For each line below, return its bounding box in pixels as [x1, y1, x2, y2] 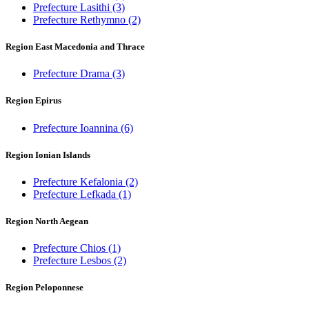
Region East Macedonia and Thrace [6, 41, 145, 52]
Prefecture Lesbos [33, 255, 114, 267]
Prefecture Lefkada [33, 188, 119, 200]
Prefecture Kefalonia [33, 175, 126, 188]
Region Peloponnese [6, 282, 83, 293]
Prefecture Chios [33, 242, 108, 255]
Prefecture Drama [33, 68, 112, 80]
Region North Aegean [6, 216, 88, 227]
